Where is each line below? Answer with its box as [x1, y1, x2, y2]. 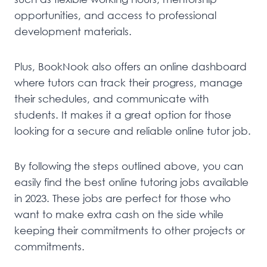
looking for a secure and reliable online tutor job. [14, 125, 251, 138]
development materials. [14, 25, 132, 38]
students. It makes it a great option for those [14, 108, 231, 122]
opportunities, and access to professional [14, 9, 216, 22]
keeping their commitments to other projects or [14, 224, 245, 237]
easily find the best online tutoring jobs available [14, 176, 249, 189]
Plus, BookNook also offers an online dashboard [14, 60, 247, 73]
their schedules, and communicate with [14, 92, 209, 105]
